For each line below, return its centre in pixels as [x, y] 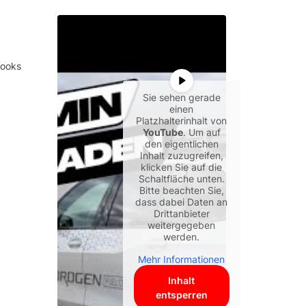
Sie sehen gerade [181, 97]
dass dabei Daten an [182, 202]
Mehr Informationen [182, 259]
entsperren [181, 295]
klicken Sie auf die [182, 167]
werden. [182, 237]
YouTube [163, 132]
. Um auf [201, 132]
